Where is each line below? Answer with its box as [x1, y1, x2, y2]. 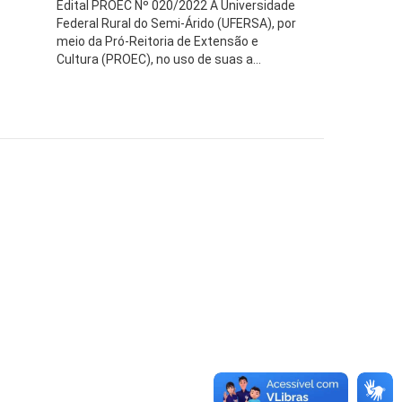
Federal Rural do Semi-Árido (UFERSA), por [57, 16, 297, 31]
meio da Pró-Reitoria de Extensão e [57, 34, 259, 48]
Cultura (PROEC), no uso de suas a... [57, 52, 262, 66]
